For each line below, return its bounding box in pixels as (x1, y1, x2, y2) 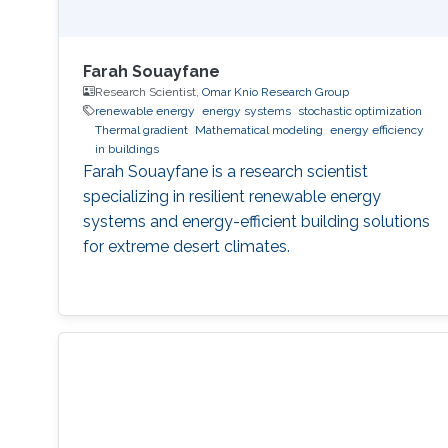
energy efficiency (329, 122, 424, 137)
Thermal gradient (94, 122, 188, 137)
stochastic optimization (297, 103, 422, 118)
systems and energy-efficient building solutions (82, 211, 430, 231)
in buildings (94, 141, 159, 156)
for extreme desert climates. (82, 236, 290, 256)
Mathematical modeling (194, 122, 323, 137)
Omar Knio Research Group (201, 84, 349, 99)
